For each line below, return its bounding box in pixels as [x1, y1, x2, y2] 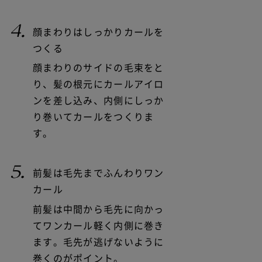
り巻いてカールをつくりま [33, 112, 154, 122]
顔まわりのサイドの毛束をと [33, 63, 164, 73]
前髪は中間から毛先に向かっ [33, 204, 164, 214]
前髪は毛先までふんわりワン [33, 168, 164, 178]
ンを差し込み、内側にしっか [33, 96, 164, 106]
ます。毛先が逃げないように [33, 237, 164, 247]
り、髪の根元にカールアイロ [33, 80, 164, 89]
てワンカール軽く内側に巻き [33, 220, 164, 230]
